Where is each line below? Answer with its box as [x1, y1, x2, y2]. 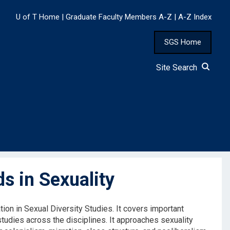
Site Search [156, 63, 201, 73]
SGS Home [164, 37, 201, 47]
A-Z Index [178, 12, 212, 22]
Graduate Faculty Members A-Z [66, 12, 172, 22]
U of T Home [16, 12, 60, 22]
